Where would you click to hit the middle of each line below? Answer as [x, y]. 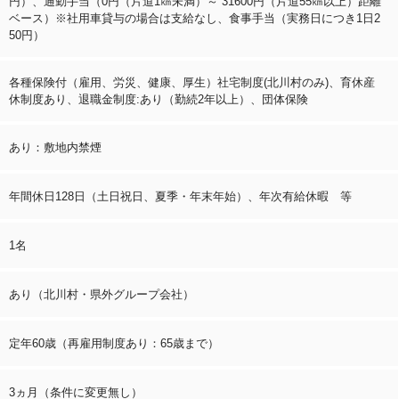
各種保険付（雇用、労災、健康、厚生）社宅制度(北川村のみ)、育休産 [192, 82]
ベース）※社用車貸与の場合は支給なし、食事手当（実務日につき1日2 [195, 18]
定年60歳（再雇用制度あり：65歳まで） [114, 343]
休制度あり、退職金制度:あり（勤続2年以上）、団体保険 [159, 99]
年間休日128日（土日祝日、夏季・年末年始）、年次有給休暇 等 [180, 196]
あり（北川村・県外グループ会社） [102, 294]
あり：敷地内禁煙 [55, 147]
